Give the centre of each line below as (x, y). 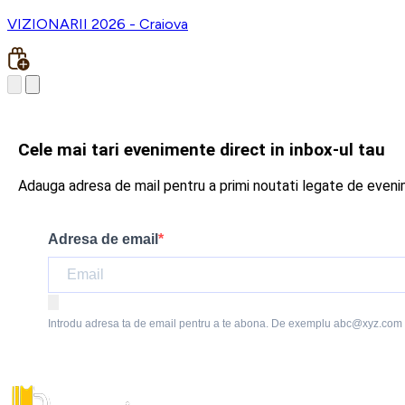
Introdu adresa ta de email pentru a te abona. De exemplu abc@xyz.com (225, 323)
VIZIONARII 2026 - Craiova (98, 24)
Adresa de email (103, 239)
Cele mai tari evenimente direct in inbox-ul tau (202, 150)
